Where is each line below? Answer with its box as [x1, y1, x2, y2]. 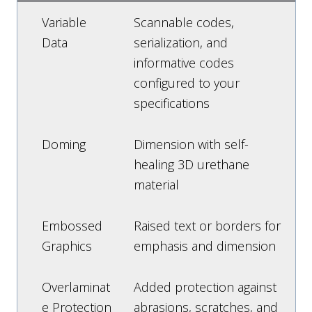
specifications [133, 94, 210, 111]
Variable [41, 13, 86, 31]
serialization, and [133, 33, 228, 51]
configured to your [133, 74, 240, 91]
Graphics [41, 237, 92, 254]
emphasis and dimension [133, 237, 276, 254]
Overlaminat [41, 278, 110, 295]
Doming [41, 135, 86, 153]
